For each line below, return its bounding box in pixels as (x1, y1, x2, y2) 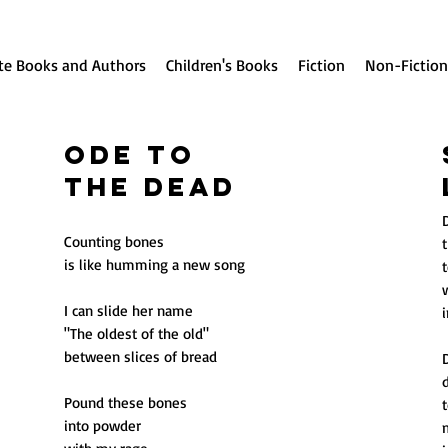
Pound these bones (63, 392, 187, 412)
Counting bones (63, 231, 164, 251)
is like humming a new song (63, 254, 245, 274)
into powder (63, 415, 141, 435)
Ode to (63, 138, 196, 172)
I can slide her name (63, 300, 193, 320)
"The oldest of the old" (63, 323, 209, 343)
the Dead (63, 170, 237, 204)
